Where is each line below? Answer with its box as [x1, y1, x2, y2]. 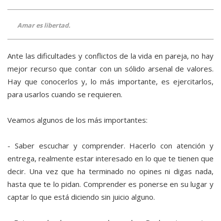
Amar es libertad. [17, 21, 71, 30]
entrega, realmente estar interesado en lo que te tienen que [7, 153, 214, 164]
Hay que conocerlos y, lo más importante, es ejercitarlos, [7, 76, 214, 87]
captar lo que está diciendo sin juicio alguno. [7, 192, 155, 202]
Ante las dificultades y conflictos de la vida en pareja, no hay [7, 51, 214, 61]
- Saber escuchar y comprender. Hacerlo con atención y [7, 141, 214, 151]
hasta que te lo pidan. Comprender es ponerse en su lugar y [7, 179, 214, 189]
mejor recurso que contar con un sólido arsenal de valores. [7, 64, 214, 74]
